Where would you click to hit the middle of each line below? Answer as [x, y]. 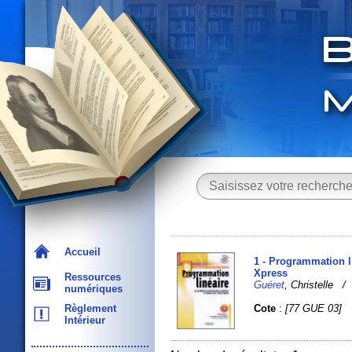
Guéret [269, 284]
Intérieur [82, 320]
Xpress [271, 273]
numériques [90, 289]
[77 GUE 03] [314, 308]
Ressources [90, 277]
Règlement [87, 308]
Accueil [79, 252]
